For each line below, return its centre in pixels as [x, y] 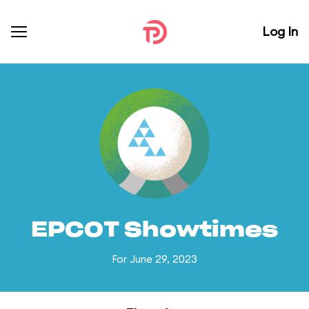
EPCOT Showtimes [154, 230]
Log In [280, 31]
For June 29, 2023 [154, 259]
